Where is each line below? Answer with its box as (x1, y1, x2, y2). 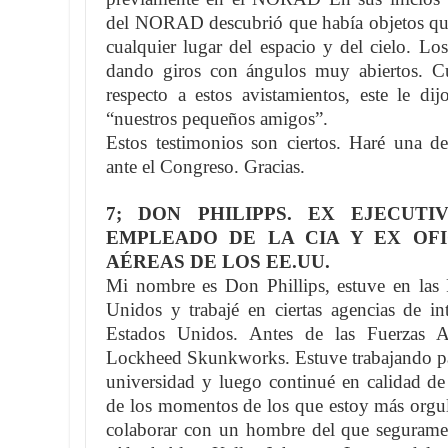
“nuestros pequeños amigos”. (106, 108, 328, 129)
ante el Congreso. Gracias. (106, 156, 305, 177)
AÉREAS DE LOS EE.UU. (106, 251, 330, 272)
